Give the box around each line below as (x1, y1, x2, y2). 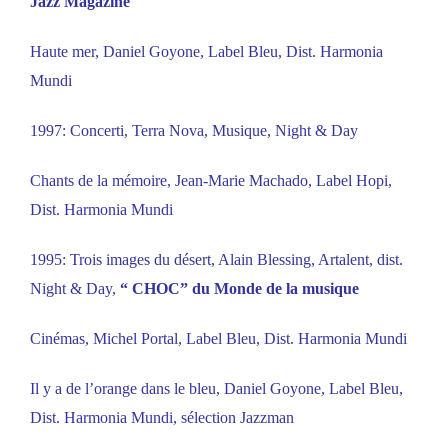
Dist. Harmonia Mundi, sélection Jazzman (30, 409, 294, 427)
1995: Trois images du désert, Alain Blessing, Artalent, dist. (30, 251, 403, 269)
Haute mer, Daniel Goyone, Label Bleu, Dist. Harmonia (30, 43, 383, 61)
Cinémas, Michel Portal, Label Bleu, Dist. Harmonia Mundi (30, 330, 407, 348)
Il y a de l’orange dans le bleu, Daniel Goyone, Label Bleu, (30, 380, 403, 398)
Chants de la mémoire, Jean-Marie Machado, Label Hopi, (30, 172, 392, 190)
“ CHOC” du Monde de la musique (120, 280, 359, 298)
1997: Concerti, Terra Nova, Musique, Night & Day (30, 122, 358, 140)
